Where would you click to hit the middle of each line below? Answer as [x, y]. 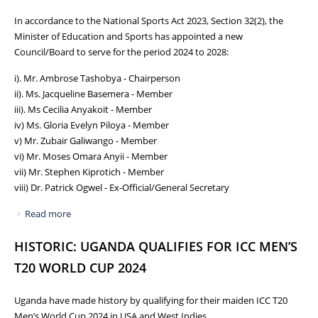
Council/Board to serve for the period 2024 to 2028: [121, 51]
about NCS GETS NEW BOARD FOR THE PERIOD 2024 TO [188, 213]
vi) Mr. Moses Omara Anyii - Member [91, 156]
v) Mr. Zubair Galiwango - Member [86, 140]
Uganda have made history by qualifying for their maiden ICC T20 [151, 300]
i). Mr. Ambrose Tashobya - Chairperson [97, 78]
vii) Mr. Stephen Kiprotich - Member [89, 171]
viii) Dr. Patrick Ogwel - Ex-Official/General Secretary [122, 187]
